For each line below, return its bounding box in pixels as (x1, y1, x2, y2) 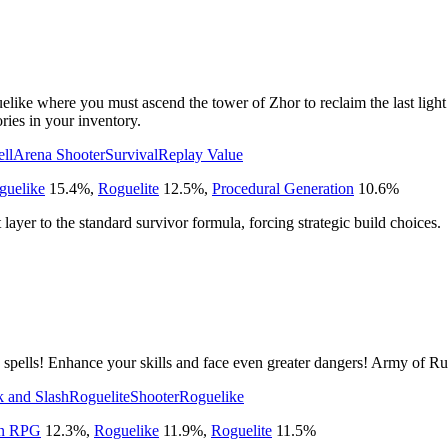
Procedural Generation (212, 179, 354, 197)
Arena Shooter (13, 145, 105, 163)
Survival (105, 145, 158, 163)
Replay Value (158, 145, 243, 163)
